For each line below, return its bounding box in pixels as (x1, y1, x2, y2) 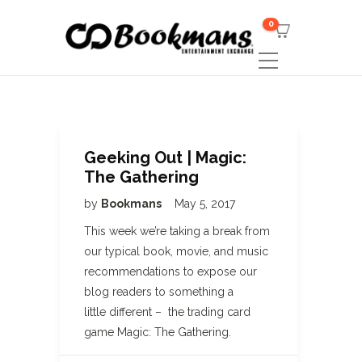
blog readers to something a (84, 285, 234, 298)
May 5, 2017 (175, 197, 235, 210)
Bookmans (101, 197, 164, 210)
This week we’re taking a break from (84, 225, 270, 238)
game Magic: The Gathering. (84, 326, 238, 339)
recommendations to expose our (84, 265, 257, 278)
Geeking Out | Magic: (84, 148, 246, 167)
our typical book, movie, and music (84, 245, 268, 258)
